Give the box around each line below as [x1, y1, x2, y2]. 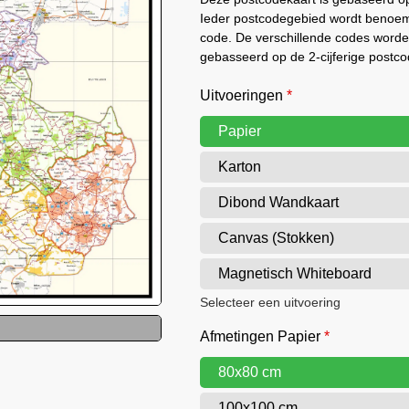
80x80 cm [218, 364, 282, 380]
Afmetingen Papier [200, 329, 321, 344]
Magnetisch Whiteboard [218, 266, 372, 281]
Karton [218, 159, 262, 174]
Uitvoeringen [200, 88, 284, 103]
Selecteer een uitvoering [200, 296, 341, 309]
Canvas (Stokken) [218, 230, 335, 246]
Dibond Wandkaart [218, 194, 340, 210]
